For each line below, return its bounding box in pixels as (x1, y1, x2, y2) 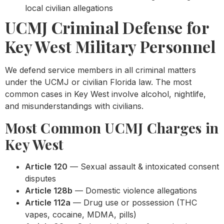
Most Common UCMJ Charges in (5, 118, 219, 137)
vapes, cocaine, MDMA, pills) (25, 209, 136, 219)
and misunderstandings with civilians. (5, 101, 143, 111)
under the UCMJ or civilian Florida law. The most (5, 77, 191, 87)
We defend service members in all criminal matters (5, 65, 196, 75)
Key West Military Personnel (5, 35, 216, 57)
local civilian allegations (25, 3, 113, 13)
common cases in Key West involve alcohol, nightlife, (5, 89, 206, 99)
